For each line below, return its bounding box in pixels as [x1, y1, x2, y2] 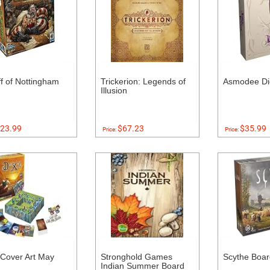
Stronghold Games [100, 252, 172, 262]
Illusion [100, 86, 127, 95]
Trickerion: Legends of [100, 77, 186, 86]
